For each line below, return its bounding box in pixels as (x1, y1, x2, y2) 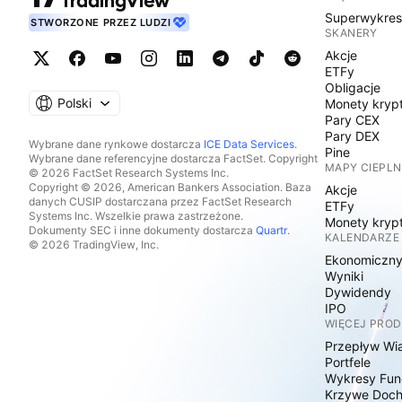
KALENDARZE (325, 231, 399, 244)
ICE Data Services (204, 137, 294, 151)
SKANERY (325, 26, 378, 39)
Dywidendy (325, 284, 391, 300)
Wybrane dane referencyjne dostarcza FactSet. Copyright (29, 152, 318, 165)
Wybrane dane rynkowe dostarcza (29, 137, 204, 151)
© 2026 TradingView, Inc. (29, 238, 159, 251)
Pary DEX (325, 128, 380, 144)
